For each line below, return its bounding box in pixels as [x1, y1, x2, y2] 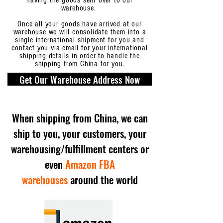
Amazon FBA [65, 156, 115, 172]
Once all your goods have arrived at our [17, 19, 142, 28]
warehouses [21, 172, 68, 187]
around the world [67, 172, 138, 187]
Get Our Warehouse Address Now [19, 72, 140, 86]
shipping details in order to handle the [19, 51, 140, 60]
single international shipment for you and [15, 35, 144, 44]
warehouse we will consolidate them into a [13, 27, 146, 36]
